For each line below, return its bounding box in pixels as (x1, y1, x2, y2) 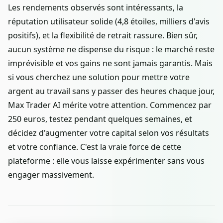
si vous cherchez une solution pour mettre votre (8, 72, 190, 83)
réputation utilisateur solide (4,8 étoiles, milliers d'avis (8, 16, 210, 27)
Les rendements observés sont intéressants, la (8, 2, 183, 13)
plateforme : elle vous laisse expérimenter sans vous (8, 155, 205, 167)
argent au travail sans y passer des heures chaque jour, (8, 86, 215, 97)
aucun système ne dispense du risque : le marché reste (8, 44, 215, 55)
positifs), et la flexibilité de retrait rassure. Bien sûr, (8, 30, 198, 41)
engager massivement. (8, 169, 94, 181)
